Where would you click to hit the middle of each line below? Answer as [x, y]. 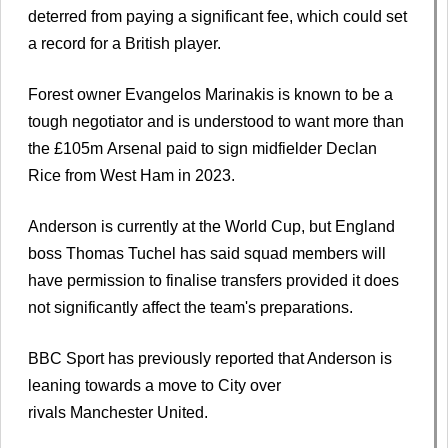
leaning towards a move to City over [154, 385]
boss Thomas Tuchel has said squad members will [207, 253]
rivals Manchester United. [118, 412]
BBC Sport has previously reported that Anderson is [210, 358]
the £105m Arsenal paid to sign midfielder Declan [202, 148]
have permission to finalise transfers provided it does [213, 280]
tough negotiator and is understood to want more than [216, 121]
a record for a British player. [124, 43]
